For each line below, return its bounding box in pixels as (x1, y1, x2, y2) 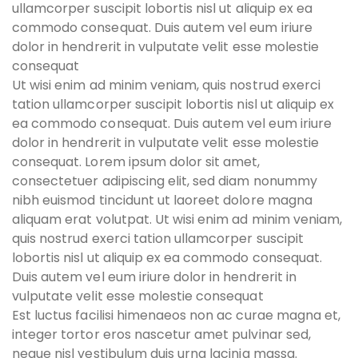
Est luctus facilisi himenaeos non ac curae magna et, (12, 306, 341, 324)
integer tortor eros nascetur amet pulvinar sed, (12, 325, 311, 344)
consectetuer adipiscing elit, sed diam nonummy (12, 172, 317, 190)
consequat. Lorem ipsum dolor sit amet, (12, 153, 261, 171)
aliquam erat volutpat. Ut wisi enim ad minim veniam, (12, 210, 343, 229)
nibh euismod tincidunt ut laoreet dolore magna (12, 191, 312, 209)
